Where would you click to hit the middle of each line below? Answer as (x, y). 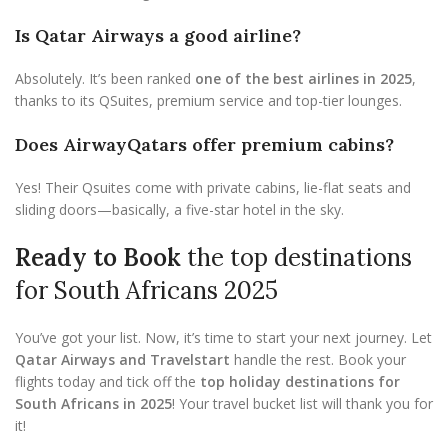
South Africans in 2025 (93, 403)
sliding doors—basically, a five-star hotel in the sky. (179, 209)
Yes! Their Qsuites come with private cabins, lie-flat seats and (213, 187)
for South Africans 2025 (146, 290)
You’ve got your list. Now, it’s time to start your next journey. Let (223, 337)
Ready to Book (98, 257)
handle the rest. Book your (318, 359)
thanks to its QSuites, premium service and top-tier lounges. (208, 100)
